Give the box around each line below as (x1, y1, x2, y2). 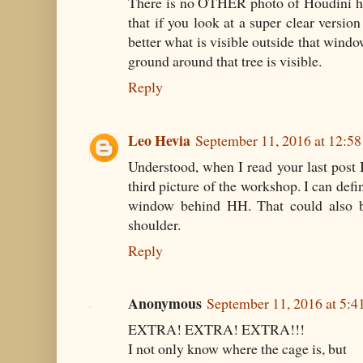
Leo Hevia (128, 129, 190, 151)
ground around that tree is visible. (128, 51, 322, 71)
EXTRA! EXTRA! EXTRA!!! (128, 319, 305, 340)
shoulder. (128, 214, 181, 234)
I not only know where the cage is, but (128, 339, 347, 359)
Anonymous (128, 293, 202, 314)
